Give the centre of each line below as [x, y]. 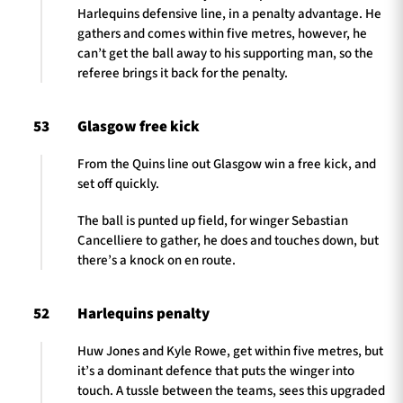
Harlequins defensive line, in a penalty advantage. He [229, 13]
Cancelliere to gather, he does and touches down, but [228, 240]
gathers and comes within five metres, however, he [222, 33]
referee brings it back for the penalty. [183, 73]
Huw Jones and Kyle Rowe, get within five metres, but [230, 351]
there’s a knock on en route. [157, 260]
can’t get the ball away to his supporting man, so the [225, 53]
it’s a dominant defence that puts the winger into [216, 371]
